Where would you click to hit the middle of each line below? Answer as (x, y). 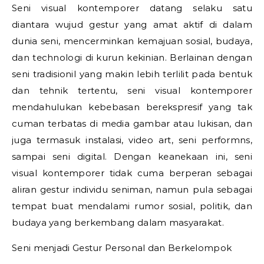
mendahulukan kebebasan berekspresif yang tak (132, 107)
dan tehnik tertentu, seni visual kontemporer (132, 90)
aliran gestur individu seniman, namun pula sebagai (132, 189)
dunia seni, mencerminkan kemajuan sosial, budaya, (132, 41)
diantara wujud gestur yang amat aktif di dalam (132, 24)
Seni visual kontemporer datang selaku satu (132, 8)
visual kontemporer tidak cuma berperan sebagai (132, 173)
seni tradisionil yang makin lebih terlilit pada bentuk (132, 74)
